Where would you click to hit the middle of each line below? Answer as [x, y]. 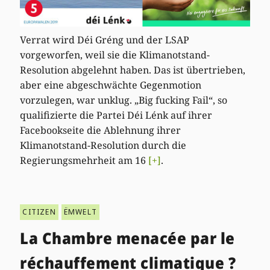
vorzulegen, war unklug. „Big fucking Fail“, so [124, 100]
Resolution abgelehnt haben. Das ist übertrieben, [133, 70]
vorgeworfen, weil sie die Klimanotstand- [115, 55]
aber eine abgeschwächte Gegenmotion [111, 85]
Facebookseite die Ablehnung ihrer [101, 130]
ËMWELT [80, 212]
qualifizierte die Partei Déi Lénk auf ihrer [116, 115]
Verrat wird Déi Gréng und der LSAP [105, 40]
